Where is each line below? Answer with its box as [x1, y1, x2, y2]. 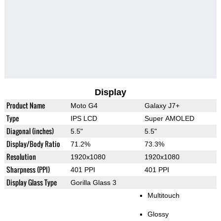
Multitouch [147, 191, 180, 200]
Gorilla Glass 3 [70, 179, 116, 187]
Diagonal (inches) [6, 126, 54, 137]
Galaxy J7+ [144, 102, 180, 110]
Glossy [147, 210, 169, 219]
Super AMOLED [144, 114, 194, 123]
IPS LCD [70, 114, 97, 123]
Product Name [6, 100, 45, 111]
